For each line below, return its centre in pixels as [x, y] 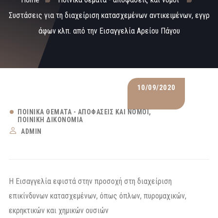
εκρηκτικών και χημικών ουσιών [59, 210]
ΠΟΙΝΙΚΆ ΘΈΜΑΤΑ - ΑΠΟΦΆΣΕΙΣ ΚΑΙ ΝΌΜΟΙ [83, 112]
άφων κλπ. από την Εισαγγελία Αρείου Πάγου [109, 31]
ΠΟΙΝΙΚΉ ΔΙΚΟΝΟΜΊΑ [50, 120]
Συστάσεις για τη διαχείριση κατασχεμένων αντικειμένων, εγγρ [109, 15]
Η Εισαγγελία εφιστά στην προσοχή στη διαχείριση [90, 181]
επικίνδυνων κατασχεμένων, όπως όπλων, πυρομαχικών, [98, 196]
